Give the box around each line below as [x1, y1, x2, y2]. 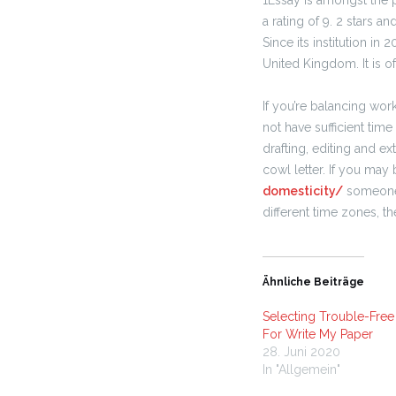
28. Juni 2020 [263, 345, 340, 359]
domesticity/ [263, 184, 343, 198]
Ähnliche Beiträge [263, 276, 364, 288]
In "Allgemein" [263, 362, 340, 377]
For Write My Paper [263, 327, 373, 341]
